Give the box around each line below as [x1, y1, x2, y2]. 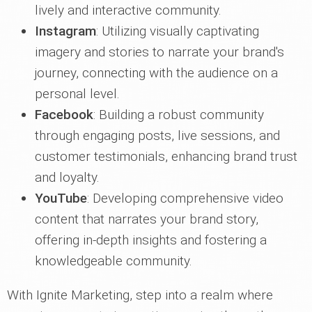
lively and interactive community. [35, 2, 221, 19]
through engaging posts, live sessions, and [35, 127, 280, 144]
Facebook [35, 107, 93, 123]
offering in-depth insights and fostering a [35, 232, 267, 249]
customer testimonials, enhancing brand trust [35, 148, 297, 165]
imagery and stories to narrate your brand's [35, 44, 284, 61]
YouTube [35, 190, 87, 207]
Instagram [35, 23, 96, 40]
